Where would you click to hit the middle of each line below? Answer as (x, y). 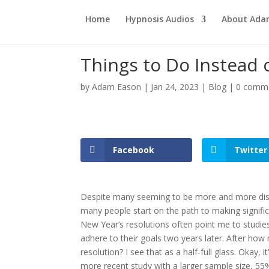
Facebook (134, 150)
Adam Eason (117, 87)
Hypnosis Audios (160, 19)
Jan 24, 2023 (175, 87)
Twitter (251, 150)
